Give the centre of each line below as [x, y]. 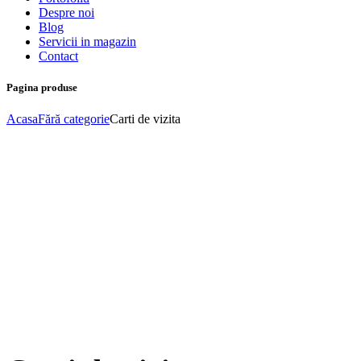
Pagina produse [42, 88]
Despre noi [66, 12]
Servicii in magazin [87, 41]
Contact [58, 56]
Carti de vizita [145, 119]
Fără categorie [74, 119]
